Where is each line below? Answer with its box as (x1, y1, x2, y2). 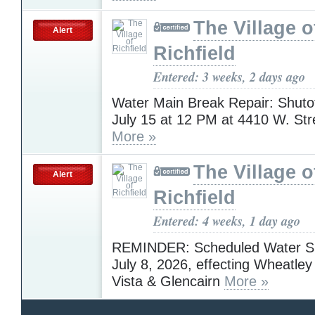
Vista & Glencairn (112, 273, 224, 289)
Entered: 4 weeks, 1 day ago (153, 212, 300, 231)
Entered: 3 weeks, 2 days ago (153, 67, 305, 86)
